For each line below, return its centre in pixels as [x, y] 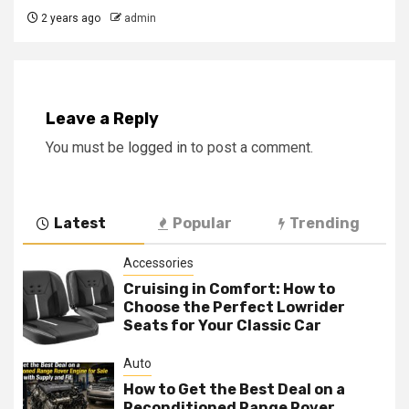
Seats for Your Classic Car [222, 326]
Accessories [158, 263]
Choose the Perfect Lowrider [234, 308]
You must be [87, 147]
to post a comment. [250, 147]
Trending [325, 223]
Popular [202, 223]
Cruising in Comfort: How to [229, 289]
